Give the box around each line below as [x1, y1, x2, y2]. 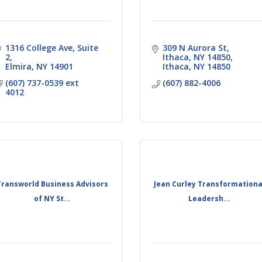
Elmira [5, 60, 32, 72]
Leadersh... [188, 194, 231, 204]
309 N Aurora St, [162, 42, 229, 53]
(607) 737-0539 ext [5, 77, 79, 88]
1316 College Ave [5, 42, 73, 53]
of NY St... [34, 194, 71, 204]
